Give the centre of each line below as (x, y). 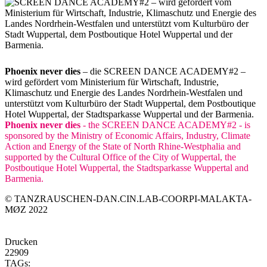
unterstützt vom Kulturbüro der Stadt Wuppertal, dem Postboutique (130, 103)
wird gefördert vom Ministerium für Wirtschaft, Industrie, (112, 82)
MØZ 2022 (26, 209)
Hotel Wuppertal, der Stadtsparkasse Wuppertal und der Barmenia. (129, 114)
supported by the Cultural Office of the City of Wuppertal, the (120, 157)
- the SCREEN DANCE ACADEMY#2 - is (165, 125)
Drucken (21, 241)
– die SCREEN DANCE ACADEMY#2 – (163, 71)
